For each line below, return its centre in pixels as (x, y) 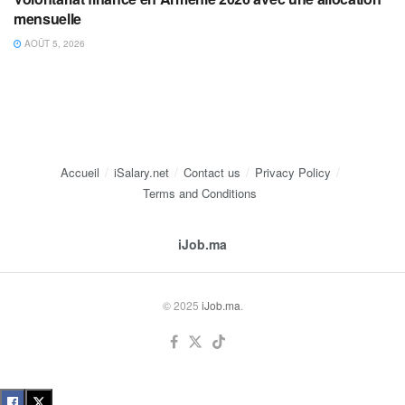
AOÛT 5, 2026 (53, 43)
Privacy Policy (292, 172)
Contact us (212, 172)
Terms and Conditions (200, 193)
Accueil (80, 172)
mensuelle (48, 18)
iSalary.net (141, 172)
